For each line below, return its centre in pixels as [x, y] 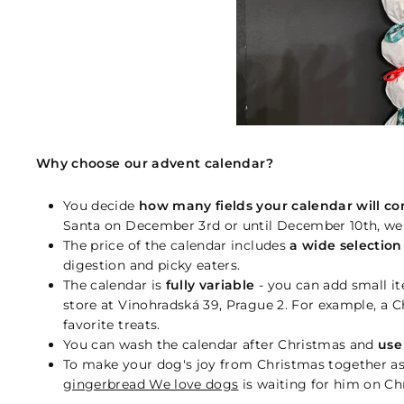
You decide [101, 206]
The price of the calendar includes [177, 245]
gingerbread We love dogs [151, 384]
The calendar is [115, 285]
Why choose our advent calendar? [155, 163]
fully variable [210, 285]
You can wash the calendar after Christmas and [221, 344]
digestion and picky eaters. [152, 265]
